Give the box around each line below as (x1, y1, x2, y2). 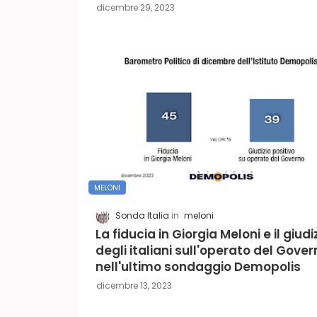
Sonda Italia (115, 209, 169, 222)
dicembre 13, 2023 (96, 279, 172, 292)
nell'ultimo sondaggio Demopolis (95, 258, 301, 275)
